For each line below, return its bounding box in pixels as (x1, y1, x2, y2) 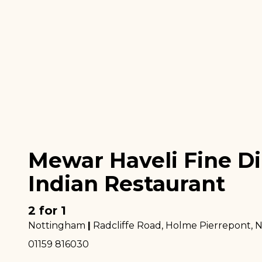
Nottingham (28, 220, 85, 232)
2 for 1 (28, 204, 66, 218)
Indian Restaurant (28, 171, 225, 197)
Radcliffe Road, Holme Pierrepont (93, 220, 251, 232)
